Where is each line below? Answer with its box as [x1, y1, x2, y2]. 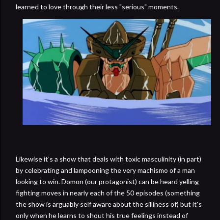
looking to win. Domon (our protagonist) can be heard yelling [16, 177, 199, 186]
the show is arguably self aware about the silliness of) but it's [16, 199, 202, 208]
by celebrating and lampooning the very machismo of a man [16, 165, 195, 174]
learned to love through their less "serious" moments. [16, 2, 179, 11]
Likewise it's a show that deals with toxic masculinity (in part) [16, 154, 201, 163]
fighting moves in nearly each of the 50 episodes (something [16, 188, 200, 197]
